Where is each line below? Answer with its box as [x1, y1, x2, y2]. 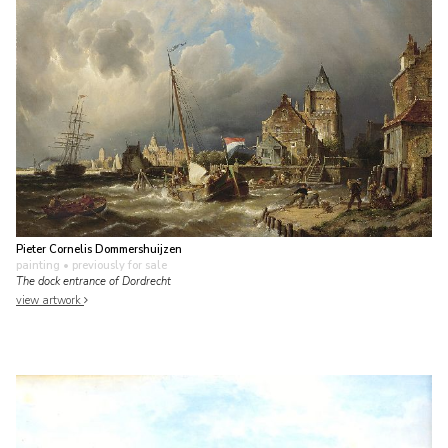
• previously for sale [60, 258, 167, 274]
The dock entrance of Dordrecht [16, 274, 171, 290]
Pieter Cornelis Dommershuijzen [16, 242, 182, 258]
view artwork [16, 293, 84, 308]
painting [16, 258, 60, 274]
